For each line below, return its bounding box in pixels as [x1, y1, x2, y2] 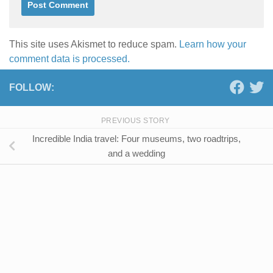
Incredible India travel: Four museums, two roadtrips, [32, 133, 241, 144]
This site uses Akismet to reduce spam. [9, 39, 179, 50]
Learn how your [179, 39, 246, 50]
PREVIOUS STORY [101, 116, 172, 126]
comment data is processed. [9, 54, 130, 65]
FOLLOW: [9, 82, 54, 93]
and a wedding [108, 147, 165, 158]
